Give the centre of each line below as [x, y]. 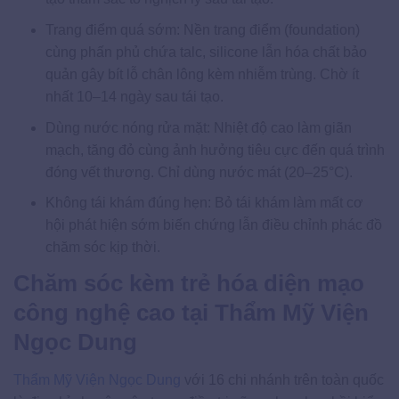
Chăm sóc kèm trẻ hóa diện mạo [189, 284]
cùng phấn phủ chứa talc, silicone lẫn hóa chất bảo [206, 52]
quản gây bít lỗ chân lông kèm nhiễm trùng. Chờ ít [202, 74]
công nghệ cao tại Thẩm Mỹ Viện [191, 313]
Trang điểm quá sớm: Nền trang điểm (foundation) [202, 29]
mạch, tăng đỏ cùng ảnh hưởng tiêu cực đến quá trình [215, 150]
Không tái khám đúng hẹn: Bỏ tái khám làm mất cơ [204, 203]
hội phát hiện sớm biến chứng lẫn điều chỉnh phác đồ [213, 225]
